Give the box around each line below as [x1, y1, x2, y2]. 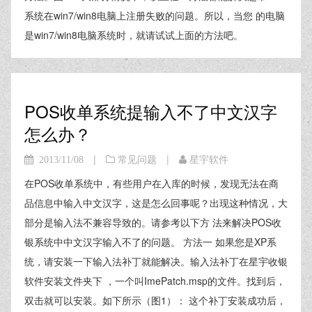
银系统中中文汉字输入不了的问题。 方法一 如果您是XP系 [24, 235, 276, 249]
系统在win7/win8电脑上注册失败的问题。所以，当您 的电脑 [24, 8, 285, 22]
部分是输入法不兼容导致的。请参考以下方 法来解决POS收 [24, 215, 281, 229]
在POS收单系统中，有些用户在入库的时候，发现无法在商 [24, 176, 279, 190]
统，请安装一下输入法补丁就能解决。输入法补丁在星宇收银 [24, 254, 288, 268]
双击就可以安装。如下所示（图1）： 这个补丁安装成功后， [24, 293, 286, 307]
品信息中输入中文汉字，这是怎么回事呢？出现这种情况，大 [24, 196, 288, 210]
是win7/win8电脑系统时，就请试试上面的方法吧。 [24, 28, 243, 42]
